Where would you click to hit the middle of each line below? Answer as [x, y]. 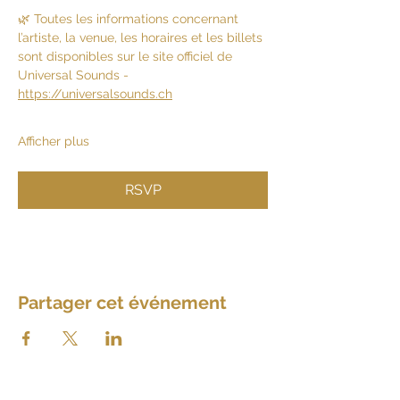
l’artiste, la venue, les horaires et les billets [142, 38]
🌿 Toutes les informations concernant [130, 19]
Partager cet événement [122, 303]
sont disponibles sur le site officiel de [127, 57]
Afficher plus [54, 142]
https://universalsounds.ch [95, 94]
